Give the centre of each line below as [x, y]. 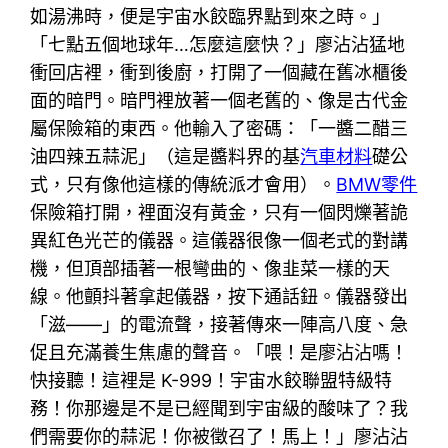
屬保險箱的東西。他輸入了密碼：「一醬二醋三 [219, 128]
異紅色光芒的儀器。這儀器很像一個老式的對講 [219, 240]
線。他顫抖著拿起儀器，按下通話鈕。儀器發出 [219, 296]
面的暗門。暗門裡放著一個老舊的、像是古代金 [219, 100]
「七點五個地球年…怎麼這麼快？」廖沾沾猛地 [218, 44]
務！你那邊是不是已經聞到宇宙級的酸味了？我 [219, 408]
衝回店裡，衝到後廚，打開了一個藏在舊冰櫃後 [219, 72]
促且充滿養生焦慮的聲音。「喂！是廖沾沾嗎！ [219, 352]
